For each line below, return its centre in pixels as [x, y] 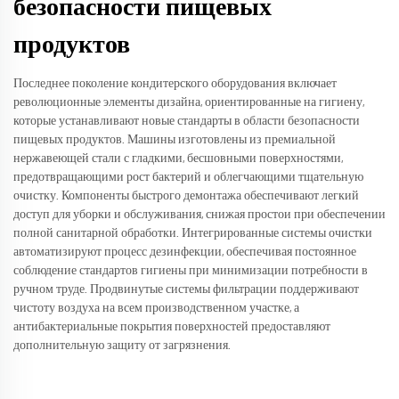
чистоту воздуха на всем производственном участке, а [156, 309]
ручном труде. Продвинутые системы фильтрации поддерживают [186, 290]
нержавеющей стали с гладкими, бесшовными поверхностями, [178, 159]
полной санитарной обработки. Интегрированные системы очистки [193, 234]
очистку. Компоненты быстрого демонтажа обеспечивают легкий [186, 196]
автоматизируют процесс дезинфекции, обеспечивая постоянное [185, 252]
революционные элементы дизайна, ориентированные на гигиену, [189, 103]
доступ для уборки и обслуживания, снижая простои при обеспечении [199, 215]
